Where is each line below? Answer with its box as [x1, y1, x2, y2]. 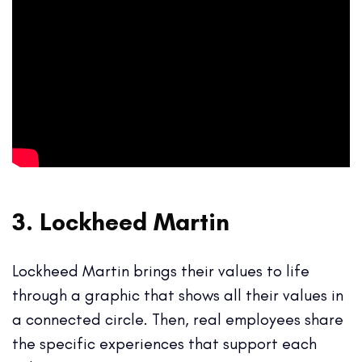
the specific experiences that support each [12, 333, 317, 353]
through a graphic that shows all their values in [12, 284, 343, 305]
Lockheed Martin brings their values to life [12, 260, 309, 280]
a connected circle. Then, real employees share [12, 309, 343, 329]
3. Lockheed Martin [12, 207, 229, 238]
